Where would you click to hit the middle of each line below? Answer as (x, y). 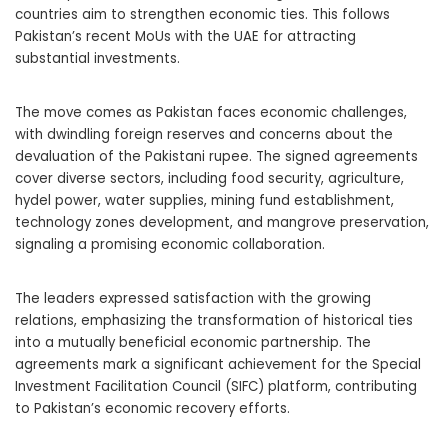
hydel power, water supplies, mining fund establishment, (204, 200)
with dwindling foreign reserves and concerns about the (204, 134)
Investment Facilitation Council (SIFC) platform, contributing (216, 386)
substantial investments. (97, 58)
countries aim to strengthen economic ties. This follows (202, 14)
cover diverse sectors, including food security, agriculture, (209, 178)
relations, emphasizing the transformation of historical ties (214, 320)
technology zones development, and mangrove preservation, (222, 222)
